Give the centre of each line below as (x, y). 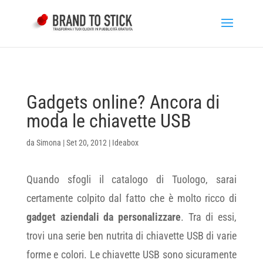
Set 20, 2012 (86, 143)
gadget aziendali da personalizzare (103, 217)
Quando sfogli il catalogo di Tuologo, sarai (131, 179)
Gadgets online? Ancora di (123, 102)
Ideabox (125, 143)
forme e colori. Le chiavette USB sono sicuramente (131, 254)
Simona (48, 143)
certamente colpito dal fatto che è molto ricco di (131, 198)
